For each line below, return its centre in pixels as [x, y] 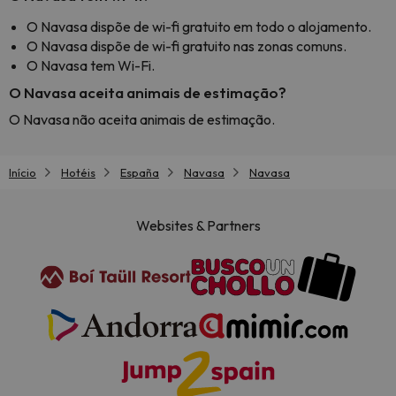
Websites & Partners [198, 226]
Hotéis [78, 172]
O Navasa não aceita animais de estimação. [142, 119]
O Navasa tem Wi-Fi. [91, 65]
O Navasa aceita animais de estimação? [148, 92]
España [140, 172]
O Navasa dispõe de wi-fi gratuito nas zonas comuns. [187, 46]
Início [23, 172]
